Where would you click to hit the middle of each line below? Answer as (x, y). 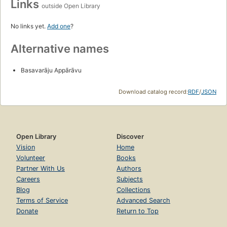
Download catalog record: (153, 91)
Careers (28, 179)
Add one (59, 26)
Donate (27, 211)
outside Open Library (71, 6)
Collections (134, 190)
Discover (130, 136)
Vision (26, 147)
